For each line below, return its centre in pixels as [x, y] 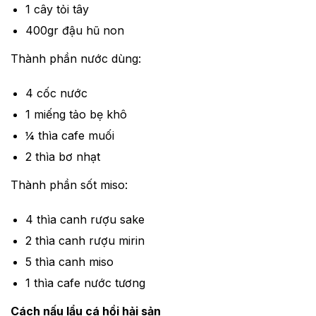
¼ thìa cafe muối [69, 135]
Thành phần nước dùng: [76, 59]
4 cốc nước [56, 93]
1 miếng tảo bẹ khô [76, 114]
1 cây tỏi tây [57, 10]
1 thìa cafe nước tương [85, 282]
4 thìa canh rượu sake [85, 219]
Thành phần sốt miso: [69, 185]
